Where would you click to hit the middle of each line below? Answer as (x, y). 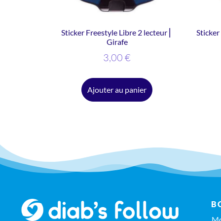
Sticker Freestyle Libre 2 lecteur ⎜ (117, 33)
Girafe (117, 42)
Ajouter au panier (117, 90)
